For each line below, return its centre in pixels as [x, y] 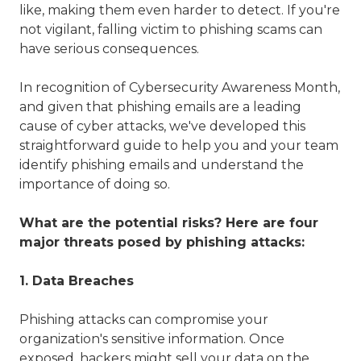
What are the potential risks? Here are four [169, 223]
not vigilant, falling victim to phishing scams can [171, 29]
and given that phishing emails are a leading [160, 107]
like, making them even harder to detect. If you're [180, 10]
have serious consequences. [109, 49]
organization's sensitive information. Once [152, 339]
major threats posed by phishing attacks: [162, 242]
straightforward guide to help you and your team [179, 145]
